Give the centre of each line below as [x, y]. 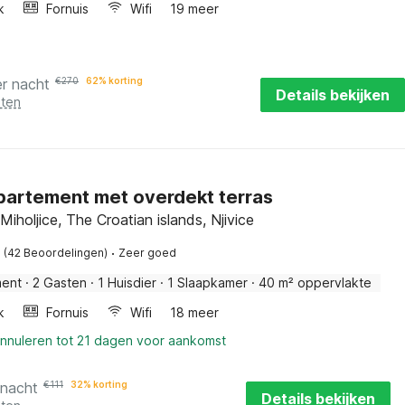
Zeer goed [147, 253]
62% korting [114, 80]
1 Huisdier [127, 283]
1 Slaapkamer [207, 283]
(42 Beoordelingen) [56, 253]
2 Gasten [60, 283]
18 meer [194, 312]
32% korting [99, 384]
